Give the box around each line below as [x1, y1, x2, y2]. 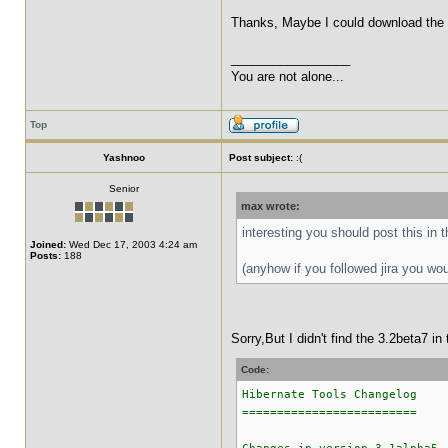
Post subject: [229, 152, 293, 163]
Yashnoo [102, 152, 145, 163]
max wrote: [241, 200, 300, 212]
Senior [108, 183, 139, 194]
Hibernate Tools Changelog [242, 388, 417, 401]
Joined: [30, 239, 66, 250]
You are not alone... [231, 69, 344, 84]
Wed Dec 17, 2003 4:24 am [66, 239, 197, 250]
